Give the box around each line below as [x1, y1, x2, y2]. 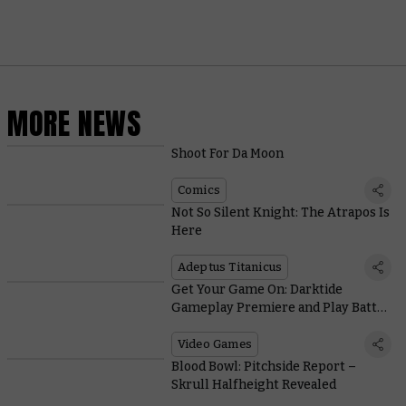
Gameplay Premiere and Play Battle [170, 300, 389, 316]
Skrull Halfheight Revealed [170, 377, 336, 393]
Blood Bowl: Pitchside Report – [170, 359, 356, 375]
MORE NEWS [7, 101, 141, 146]
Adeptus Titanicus [177, 260, 283, 275]
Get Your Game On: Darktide [170, 282, 343, 298]
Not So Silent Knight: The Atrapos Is [170, 205, 390, 221]
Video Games [177, 337, 252, 352]
